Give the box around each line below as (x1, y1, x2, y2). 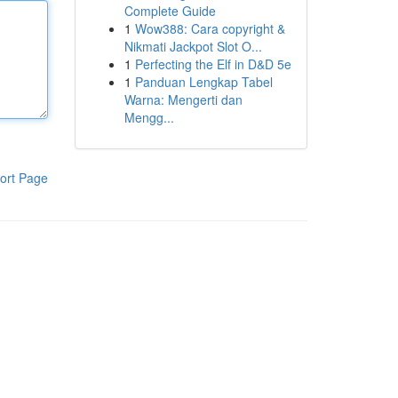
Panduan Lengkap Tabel (134, 73, 273, 91)
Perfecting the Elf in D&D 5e (134, 55, 291, 73)
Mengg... (123, 108, 174, 126)
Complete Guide (123, 2, 216, 20)
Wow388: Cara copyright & (134, 20, 285, 37)
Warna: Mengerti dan (123, 91, 243, 108)
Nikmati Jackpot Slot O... (123, 37, 262, 55)
